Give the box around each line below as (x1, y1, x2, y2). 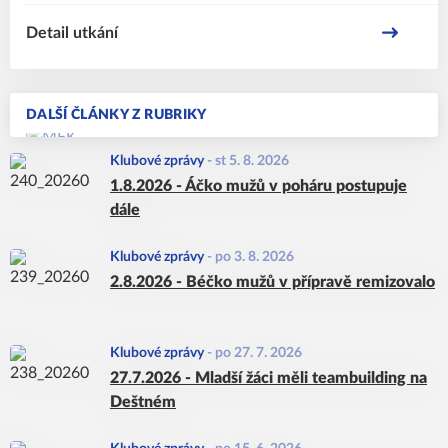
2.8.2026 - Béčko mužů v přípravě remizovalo (110, 274, 435, 290)
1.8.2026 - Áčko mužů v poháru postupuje (110, 178, 407, 194)
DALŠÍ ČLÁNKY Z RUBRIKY (26, 108, 207, 122)
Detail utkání (26, 25, 118, 41)
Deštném (110, 394, 176, 410)
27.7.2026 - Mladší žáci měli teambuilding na (110, 370, 427, 386)
